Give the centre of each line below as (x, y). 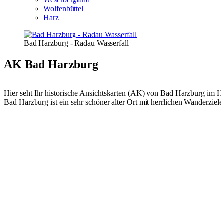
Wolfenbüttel (63, 9)
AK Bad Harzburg (51, 64)
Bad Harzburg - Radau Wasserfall (76, 43)
